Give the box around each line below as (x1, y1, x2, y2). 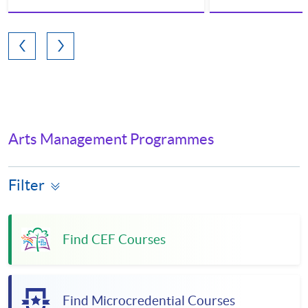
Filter (8, 177, 45, 194)
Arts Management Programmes (8, 130, 214, 147)
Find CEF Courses (63, 232, 166, 247)
